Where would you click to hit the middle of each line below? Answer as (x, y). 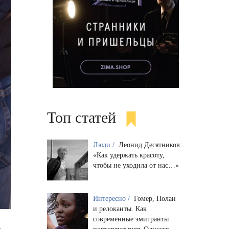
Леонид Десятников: (150, 145)
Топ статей (81, 117)
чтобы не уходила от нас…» (136, 165)
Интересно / (112, 198)
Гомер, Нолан (155, 198)
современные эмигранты (131, 219)
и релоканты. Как (120, 209)
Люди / (105, 145)
